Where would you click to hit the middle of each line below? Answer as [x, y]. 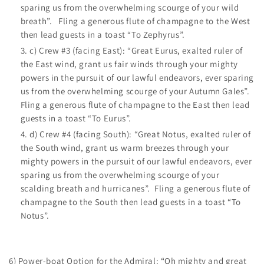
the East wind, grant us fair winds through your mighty [129, 64]
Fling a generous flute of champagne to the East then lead [135, 105]
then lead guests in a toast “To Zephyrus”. [103, 35]
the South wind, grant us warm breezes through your [125, 147]
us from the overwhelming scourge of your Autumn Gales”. [137, 91]
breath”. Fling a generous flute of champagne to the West [135, 21]
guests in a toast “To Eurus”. [76, 118]
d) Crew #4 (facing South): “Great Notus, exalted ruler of [140, 134]
